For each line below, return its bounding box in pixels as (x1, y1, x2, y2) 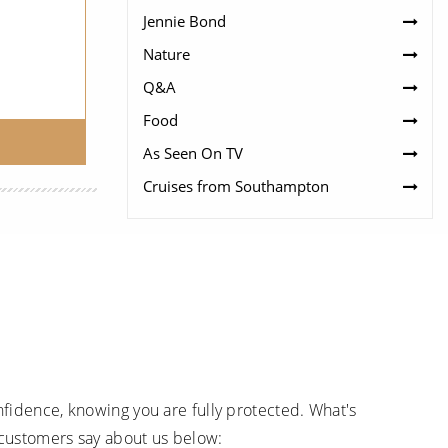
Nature (143, 43, 190, 64)
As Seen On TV (143, 142, 243, 163)
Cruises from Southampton (143, 175, 329, 196)
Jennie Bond (143, 10, 226, 31)
